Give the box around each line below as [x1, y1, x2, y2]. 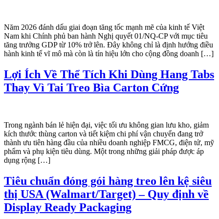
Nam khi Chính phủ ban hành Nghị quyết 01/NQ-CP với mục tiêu [4, 32, 208, 41]
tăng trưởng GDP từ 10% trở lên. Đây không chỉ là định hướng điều [4, 41, 213, 49]
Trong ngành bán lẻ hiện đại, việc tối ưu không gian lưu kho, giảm [4, 121, 209, 130]
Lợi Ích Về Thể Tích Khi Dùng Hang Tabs [4, 68, 214, 81]
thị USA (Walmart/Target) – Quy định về [4, 188, 209, 201]
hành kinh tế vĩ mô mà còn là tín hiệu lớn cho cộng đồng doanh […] [4, 49, 214, 58]
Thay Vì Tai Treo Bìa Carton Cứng [4, 81, 179, 94]
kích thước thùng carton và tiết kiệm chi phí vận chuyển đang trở [4, 130, 203, 138]
